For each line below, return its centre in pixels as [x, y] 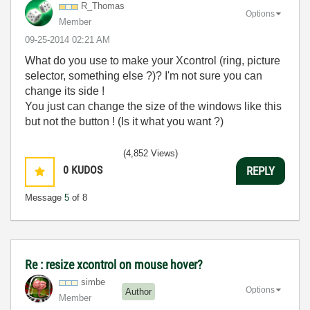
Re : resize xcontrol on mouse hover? [114, 265]
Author [138, 291]
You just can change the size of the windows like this [153, 106]
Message [45, 198]
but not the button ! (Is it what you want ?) [124, 121]
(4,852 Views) [151, 153]
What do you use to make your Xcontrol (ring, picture [153, 61]
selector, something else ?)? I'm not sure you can [144, 76]
